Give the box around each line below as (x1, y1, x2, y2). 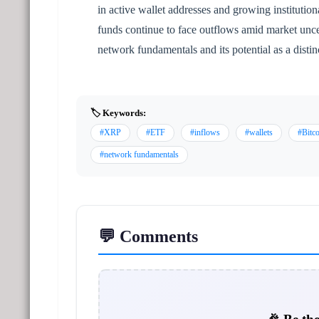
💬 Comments (98, 226, 198, 246)
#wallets (245, 127, 273, 137)
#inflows (190, 127, 220, 137)
